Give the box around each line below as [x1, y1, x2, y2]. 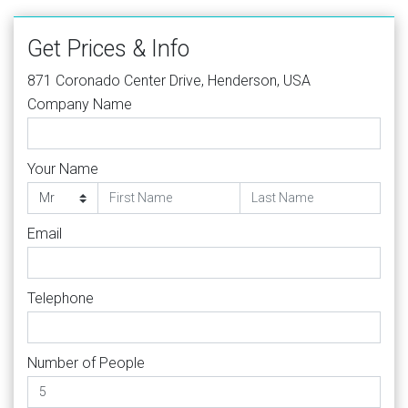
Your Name [27, 159, 98, 178]
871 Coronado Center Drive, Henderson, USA [27, 71, 311, 89]
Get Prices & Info [27, 35, 189, 62]
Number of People [27, 353, 145, 372]
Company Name [27, 95, 132, 113]
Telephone [27, 289, 94, 307]
